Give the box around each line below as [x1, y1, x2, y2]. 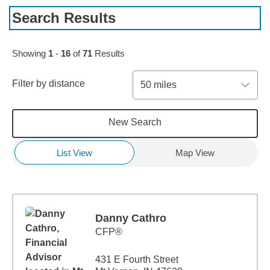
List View [56, 147, 92, 158]
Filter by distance [12, 78, 85, 89]
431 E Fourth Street [95, 254, 178, 265]
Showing [12, 48, 48, 58]
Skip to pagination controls [11, 27, 125, 37]
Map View [175, 147, 215, 158]
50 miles [140, 80, 177, 90]
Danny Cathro [95, 212, 166, 224]
